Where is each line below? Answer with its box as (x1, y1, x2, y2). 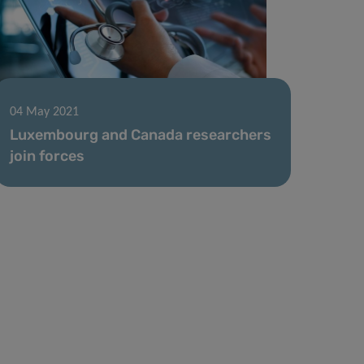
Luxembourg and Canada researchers (10, 125, 272, 144)
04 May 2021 (10, 105, 80, 119)
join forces (10, 146, 85, 165)
